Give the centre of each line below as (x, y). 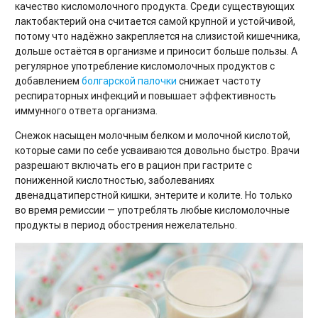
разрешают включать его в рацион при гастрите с (133, 166)
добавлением (48, 81)
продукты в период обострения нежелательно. (126, 225)
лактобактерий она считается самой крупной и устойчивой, (155, 22)
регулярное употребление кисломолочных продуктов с (145, 66)
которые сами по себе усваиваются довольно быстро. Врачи (157, 151)
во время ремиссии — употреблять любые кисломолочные (152, 210)
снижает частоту (219, 81)
